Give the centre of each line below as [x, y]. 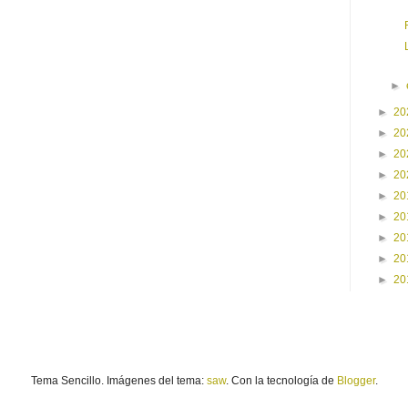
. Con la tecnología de [281, 381]
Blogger [356, 381]
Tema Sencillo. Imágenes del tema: [118, 381]
